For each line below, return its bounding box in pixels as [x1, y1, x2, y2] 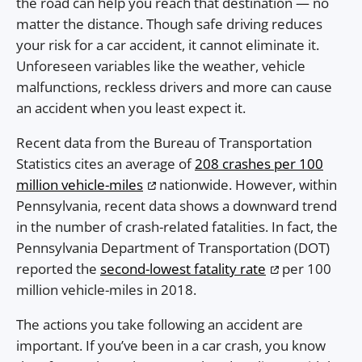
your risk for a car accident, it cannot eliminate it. [16, 36, 319, 55]
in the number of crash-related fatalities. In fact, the [16, 217, 338, 236]
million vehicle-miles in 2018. [16, 280, 196, 299]
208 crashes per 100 [195, 154, 323, 173]
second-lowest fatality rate [100, 259, 266, 278]
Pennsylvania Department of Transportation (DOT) [16, 238, 330, 257]
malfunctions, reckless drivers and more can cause [16, 78, 332, 97]
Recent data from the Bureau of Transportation [16, 133, 312, 152]
